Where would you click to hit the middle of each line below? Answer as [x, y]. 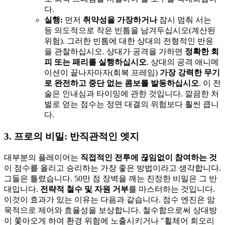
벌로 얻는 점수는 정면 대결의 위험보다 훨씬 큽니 [132, 104]
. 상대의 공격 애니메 [183, 62]
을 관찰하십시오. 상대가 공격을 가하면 [115, 52]
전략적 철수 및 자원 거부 [84, 189]
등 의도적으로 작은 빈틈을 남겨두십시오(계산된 [130, 31]
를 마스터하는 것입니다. [172, 189]
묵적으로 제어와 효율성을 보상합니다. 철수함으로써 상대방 [110, 210]
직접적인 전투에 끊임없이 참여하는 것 [149, 157]
